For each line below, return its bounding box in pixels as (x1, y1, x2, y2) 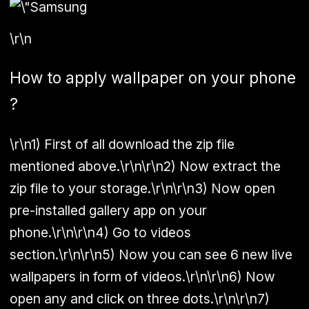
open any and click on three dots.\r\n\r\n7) (10, 290, 270, 307)
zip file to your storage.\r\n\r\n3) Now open (10, 179, 275, 197)
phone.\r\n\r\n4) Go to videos (10, 223, 191, 241)
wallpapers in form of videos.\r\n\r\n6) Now (10, 268, 275, 285)
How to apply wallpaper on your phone (10, 68, 296, 88)
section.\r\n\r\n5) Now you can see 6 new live (10, 246, 292, 263)
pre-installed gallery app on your (10, 201, 207, 219)
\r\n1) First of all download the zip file (10, 135, 235, 152)
